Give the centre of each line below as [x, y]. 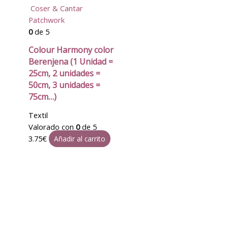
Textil [38, 115]
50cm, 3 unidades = [64, 85]
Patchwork [46, 20]
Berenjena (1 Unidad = [70, 62]
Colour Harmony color [71, 50]
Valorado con [52, 127]
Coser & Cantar [56, 8]
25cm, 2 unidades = [64, 73]
